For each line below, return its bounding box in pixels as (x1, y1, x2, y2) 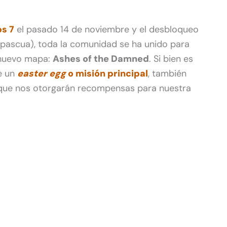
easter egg (17, 67, 66, 80)
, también (148, 67, 186, 80)
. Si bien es (149, 52, 193, 65)
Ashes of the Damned (53, 52, 149, 65)
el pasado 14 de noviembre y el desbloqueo (14, 23, 199, 35)
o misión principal (66, 67, 148, 80)
